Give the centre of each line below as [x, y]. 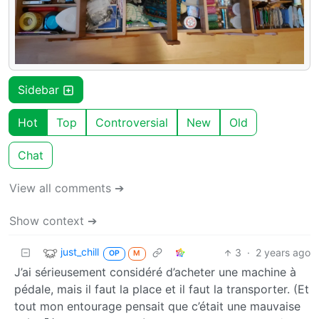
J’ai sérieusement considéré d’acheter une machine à [155, 272]
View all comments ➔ [67, 188]
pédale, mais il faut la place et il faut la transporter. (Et [162, 289]
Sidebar [40, 90]
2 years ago [283, 253]
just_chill [80, 252]
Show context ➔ [53, 221]
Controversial [132, 123]
